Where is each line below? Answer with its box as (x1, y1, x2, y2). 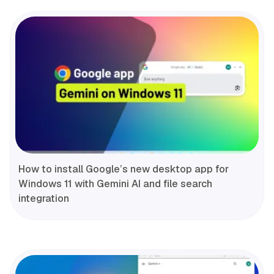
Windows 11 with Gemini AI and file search (18, 177, 212, 191)
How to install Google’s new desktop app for (18, 163, 229, 176)
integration (18, 192, 69, 206)
